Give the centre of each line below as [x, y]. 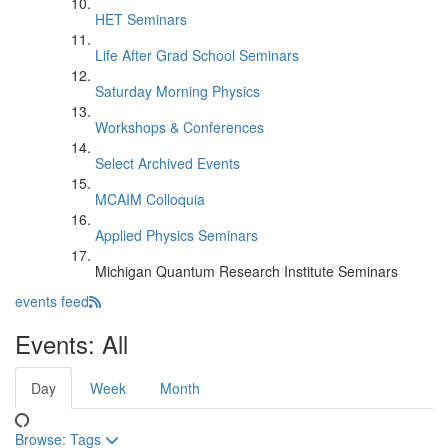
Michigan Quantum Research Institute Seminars [246, 271]
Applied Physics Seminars [176, 235]
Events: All [71, 343]
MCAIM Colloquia [150, 199]
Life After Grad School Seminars [197, 55]
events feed [52, 301]
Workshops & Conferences [179, 127]
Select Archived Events [167, 163]
